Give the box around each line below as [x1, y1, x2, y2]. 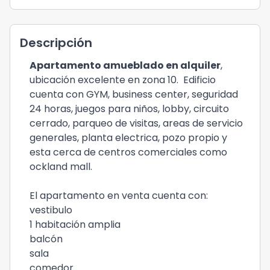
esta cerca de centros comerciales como [30, 145, 227, 159]
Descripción [20, 34, 92, 51]
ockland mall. [30, 160, 92, 174]
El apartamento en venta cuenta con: [30, 189, 208, 202]
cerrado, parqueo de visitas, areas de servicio [30, 116, 243, 130]
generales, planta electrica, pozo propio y [30, 131, 227, 145]
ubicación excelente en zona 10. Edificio [30, 73, 216, 87]
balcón [30, 232, 63, 246]
